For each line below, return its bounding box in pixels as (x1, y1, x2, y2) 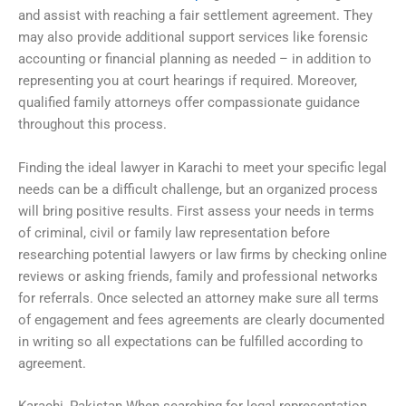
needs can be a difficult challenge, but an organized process (18, 180, 378, 198)
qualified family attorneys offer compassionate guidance (18, 94, 360, 111)
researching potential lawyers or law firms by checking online (18, 246, 387, 263)
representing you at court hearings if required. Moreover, (18, 72, 357, 90)
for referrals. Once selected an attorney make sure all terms (18, 289, 379, 306)
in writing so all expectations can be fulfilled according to (18, 333, 363, 350)
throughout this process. (18, 116, 167, 133)
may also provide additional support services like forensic (18, 29, 368, 46)
